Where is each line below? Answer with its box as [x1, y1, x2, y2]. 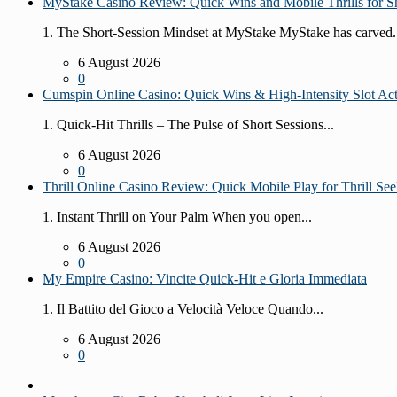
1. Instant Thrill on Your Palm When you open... [43, 208, 312, 224]
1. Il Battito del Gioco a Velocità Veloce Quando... [43, 300, 323, 316]
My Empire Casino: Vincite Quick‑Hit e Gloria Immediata [43, 270, 367, 286]
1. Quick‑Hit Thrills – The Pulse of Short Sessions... [43, 116, 334, 132]
